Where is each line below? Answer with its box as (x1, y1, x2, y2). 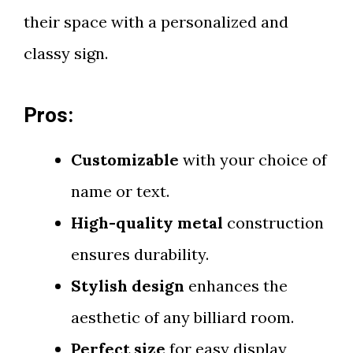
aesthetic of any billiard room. (71, 307, 294, 327)
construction (223, 213, 324, 232)
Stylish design (71, 276, 184, 295)
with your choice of (179, 150, 327, 169)
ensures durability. (71, 244, 209, 264)
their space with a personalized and (24, 12, 288, 32)
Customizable (71, 150, 179, 169)
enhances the (184, 276, 288, 295)
